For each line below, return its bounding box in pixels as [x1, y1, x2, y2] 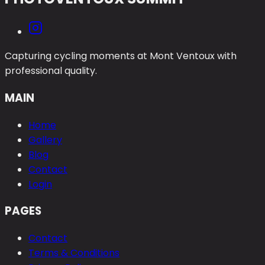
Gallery [28, 132, 62, 147]
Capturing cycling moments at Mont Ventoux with [5, 49, 237, 63]
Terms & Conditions [28, 246, 119, 260]
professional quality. [5, 64, 97, 78]
